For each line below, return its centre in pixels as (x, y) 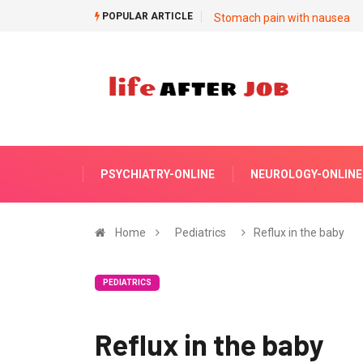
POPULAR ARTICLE (146, 16)
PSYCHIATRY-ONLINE (158, 174)
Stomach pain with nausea (282, 18)
